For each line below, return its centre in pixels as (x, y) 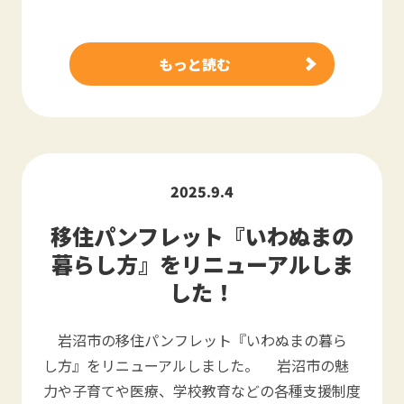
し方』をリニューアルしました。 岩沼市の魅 (196, 365)
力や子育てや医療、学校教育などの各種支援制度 (202, 390)
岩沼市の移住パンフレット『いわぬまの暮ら (195, 340)
